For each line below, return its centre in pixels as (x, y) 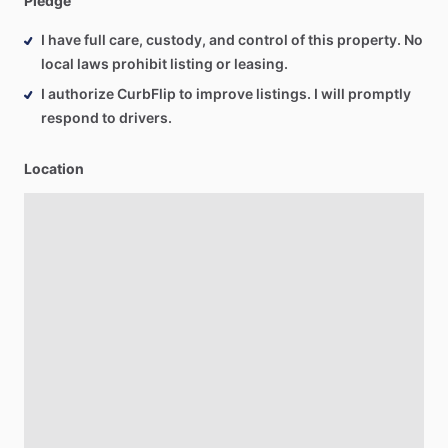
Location (54, 168)
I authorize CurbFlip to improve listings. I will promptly (226, 93)
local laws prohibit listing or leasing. (164, 63)
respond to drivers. (106, 117)
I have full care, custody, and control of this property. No (232, 39)
